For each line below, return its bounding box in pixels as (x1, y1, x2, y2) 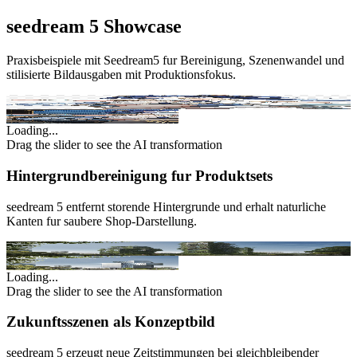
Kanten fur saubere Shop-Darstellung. (6, 214, 197, 228)
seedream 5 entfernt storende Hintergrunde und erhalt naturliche (6, 199, 326, 214)
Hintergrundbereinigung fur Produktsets (6, 167, 273, 185)
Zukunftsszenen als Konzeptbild (6, 313, 215, 331)
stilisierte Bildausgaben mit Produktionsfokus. (6, 68, 236, 82)
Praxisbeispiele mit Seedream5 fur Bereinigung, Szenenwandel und (6, 53, 344, 68)
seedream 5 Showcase (6, 16, 182, 37)
